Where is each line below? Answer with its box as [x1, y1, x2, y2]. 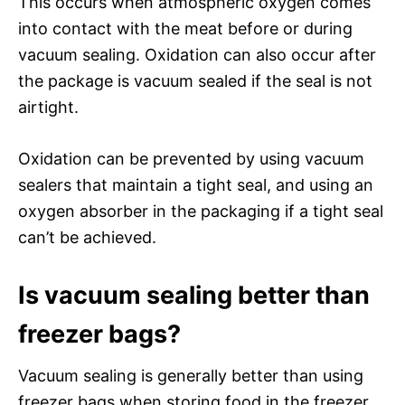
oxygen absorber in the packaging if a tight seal [18, 201, 383, 221]
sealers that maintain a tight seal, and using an [18, 174, 373, 194]
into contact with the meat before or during [18, 18, 353, 38]
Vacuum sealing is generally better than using [18, 365, 363, 385]
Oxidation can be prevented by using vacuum [18, 148, 364, 168]
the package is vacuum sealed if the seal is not [18, 71, 372, 90]
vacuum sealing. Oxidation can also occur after [18, 44, 376, 64]
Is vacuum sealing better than [18, 279, 370, 310]
